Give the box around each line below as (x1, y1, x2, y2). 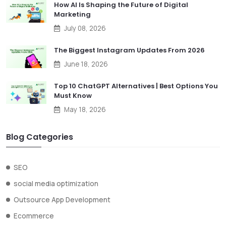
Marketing (54, 10, 91, 20)
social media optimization (14, 179, 98, 189)
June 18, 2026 (64, 60, 108, 69)
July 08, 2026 (64, 24, 106, 33)
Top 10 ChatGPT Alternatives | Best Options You (54, 81, 218, 91)
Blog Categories (6, 131, 73, 143)
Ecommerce (14, 211, 54, 221)
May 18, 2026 (64, 105, 106, 115)
